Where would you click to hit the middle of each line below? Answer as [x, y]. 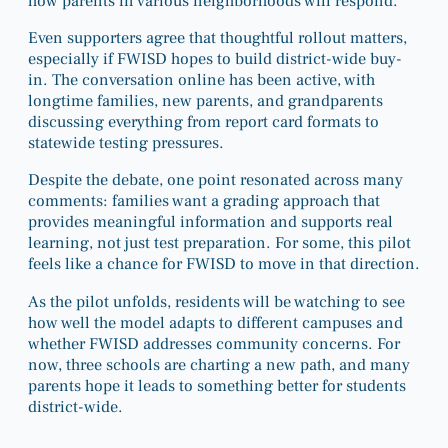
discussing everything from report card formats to [203, 122]
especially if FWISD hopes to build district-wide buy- [215, 59]
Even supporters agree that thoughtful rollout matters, [217, 38]
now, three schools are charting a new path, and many [219, 364]
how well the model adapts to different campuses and [215, 322]
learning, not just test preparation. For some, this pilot [219, 243]
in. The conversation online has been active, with [201, 80]
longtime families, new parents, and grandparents [205, 101]
